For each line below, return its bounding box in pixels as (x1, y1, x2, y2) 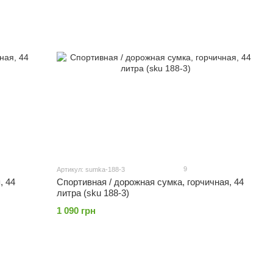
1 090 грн (57, 205, 96, 216)
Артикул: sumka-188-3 (57, 166, 126, 173)
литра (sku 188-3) (57, 188, 130, 198)
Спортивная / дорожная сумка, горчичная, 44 (57, 177, 244, 187)
